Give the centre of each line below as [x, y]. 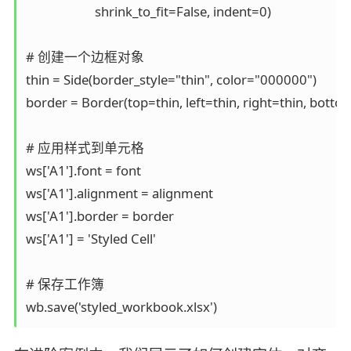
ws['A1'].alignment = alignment [122, 194]
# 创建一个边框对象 [88, 57]
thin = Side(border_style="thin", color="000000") [174, 80]
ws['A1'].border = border [103, 216]
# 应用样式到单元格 [88, 148]
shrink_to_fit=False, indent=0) [151, 12]
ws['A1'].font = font [86, 171]
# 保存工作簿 [68, 284]
